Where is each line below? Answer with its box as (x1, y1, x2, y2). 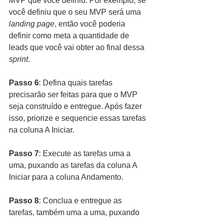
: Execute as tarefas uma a (39, 149, 133, 158)
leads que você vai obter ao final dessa (9, 43, 146, 52)
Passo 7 (9, 149, 39, 158)
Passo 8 (9, 196, 39, 205)
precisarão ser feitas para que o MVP (9, 90, 139, 99)
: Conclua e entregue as (39, 196, 124, 205)
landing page (9, 20, 55, 28)
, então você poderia (55, 20, 127, 28)
